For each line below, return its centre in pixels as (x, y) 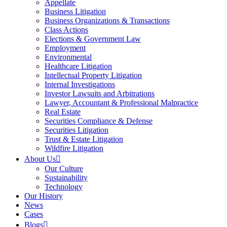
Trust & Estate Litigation (84, 139)
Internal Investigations (80, 84)
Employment (65, 48)
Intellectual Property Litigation (93, 75)
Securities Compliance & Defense (99, 121)
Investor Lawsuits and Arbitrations (100, 93)
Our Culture (64, 168)
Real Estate (63, 112)
